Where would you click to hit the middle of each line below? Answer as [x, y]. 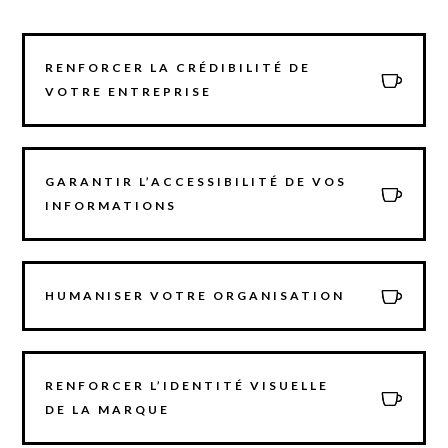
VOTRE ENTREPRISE [129, 91]
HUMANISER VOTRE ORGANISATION [195, 295]
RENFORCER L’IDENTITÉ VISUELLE [187, 385]
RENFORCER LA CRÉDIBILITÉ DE [178, 67]
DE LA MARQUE [108, 409]
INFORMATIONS [111, 205]
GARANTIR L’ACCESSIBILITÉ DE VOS [196, 181]
